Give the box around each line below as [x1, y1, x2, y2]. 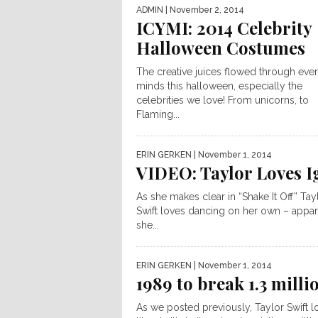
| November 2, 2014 [163, 5, 244, 15]
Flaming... [136, 109, 180, 120]
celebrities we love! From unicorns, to [136, 94, 309, 106]
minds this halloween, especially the [136, 80, 302, 92]
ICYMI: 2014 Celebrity [136, 16, 312, 39]
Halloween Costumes [136, 36, 305, 59]
